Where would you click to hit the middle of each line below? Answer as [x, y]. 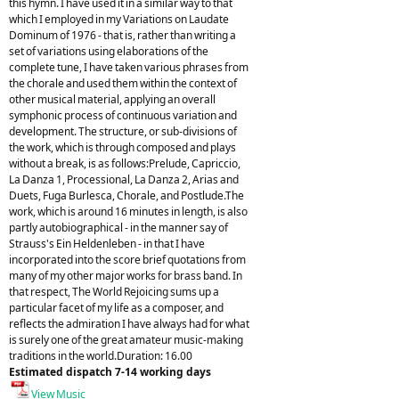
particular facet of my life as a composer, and [116, 307]
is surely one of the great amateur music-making [126, 339]
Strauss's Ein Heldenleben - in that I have [107, 243]
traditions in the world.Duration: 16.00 [101, 355]
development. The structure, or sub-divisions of [123, 131]
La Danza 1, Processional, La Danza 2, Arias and [124, 179]
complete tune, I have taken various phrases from [129, 67]
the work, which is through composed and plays [122, 147]
